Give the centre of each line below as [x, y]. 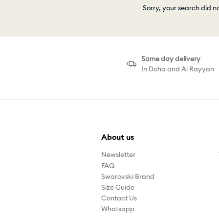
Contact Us [119, 198]
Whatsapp [118, 209]
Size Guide [118, 187]
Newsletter [118, 155]
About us [118, 137]
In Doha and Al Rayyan [178, 69]
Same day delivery [171, 59]
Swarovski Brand [128, 176]
